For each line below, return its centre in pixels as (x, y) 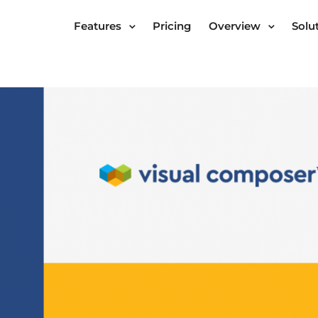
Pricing (171, 26)
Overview (235, 26)
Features (97, 26)
